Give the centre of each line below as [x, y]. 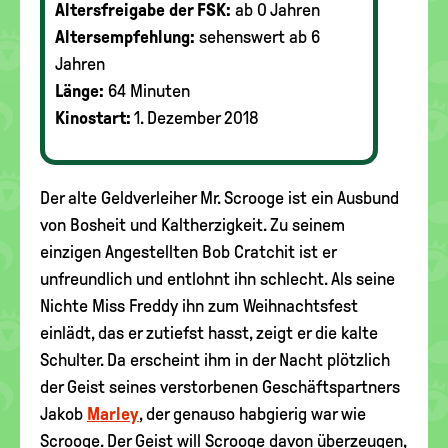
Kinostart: [93, 118]
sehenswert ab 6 [259, 37]
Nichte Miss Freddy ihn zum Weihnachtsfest [199, 306]
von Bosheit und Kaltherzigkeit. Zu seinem [192, 225]
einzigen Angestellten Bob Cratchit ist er [188, 252]
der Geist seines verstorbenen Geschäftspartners [220, 387]
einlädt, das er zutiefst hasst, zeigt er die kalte [209, 333]
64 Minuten [149, 91]
